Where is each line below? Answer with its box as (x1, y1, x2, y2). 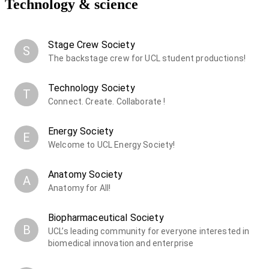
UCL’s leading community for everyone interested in (48, 226, 250, 237)
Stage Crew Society (48, 39, 135, 51)
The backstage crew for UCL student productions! (48, 53, 246, 64)
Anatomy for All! (48, 183, 111, 193)
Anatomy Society (48, 169, 123, 181)
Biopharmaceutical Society (48, 212, 164, 224)
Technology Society (48, 82, 135, 94)
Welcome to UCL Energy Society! (48, 140, 175, 150)
